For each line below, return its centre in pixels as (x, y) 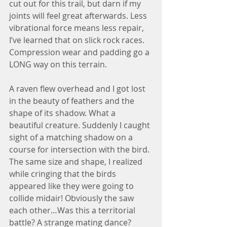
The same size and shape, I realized (77, 162)
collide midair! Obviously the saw (72, 198)
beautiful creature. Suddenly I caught (81, 125)
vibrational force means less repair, (78, 28)
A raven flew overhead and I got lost (78, 89)
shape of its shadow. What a (63, 113)
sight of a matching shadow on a (72, 137)
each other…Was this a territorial (73, 210)
